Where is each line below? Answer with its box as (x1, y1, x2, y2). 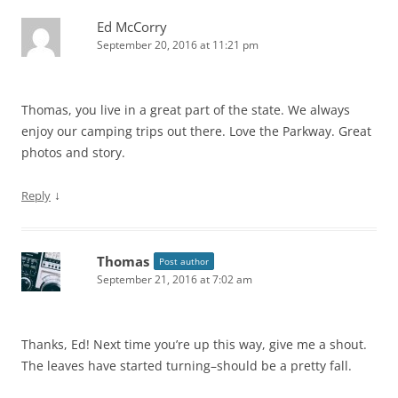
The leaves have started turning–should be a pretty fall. (21, 357, 352, 375)
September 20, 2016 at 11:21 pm (97, 37, 259, 53)
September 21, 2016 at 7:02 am (97, 272, 252, 288)
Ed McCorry (97, 18, 167, 36)
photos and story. (21, 144, 125, 162)
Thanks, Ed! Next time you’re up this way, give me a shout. (21, 336, 367, 354)
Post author (159, 255, 209, 268)
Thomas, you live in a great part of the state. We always (21, 101, 350, 119)
